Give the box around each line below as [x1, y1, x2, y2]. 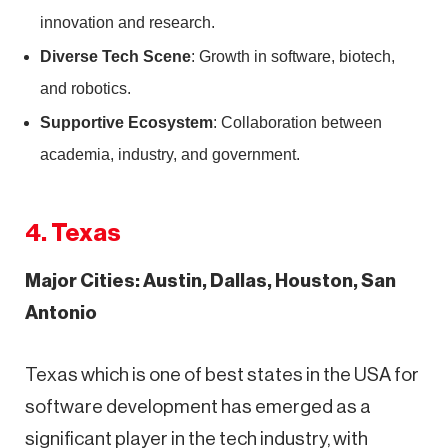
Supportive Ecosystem [40, 113, 213, 131]
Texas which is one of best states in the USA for [25, 364, 419, 384]
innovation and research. [40, 13, 215, 31]
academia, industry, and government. [40, 145, 300, 163]
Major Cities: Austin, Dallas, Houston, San [25, 270, 396, 290]
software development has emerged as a [25, 396, 371, 416]
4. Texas [25, 220, 121, 245]
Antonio [25, 302, 97, 322]
